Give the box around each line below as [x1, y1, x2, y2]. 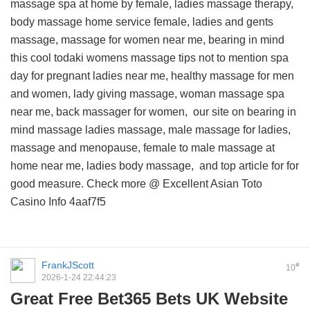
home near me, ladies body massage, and [10, 160, 221, 172]
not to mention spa [196, 52, 289, 64]
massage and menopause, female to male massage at [10, 142, 275, 154]
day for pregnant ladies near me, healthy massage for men [10, 70, 294, 82]
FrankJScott [42, 259, 94, 271]
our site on [193, 106, 244, 118]
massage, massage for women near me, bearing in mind [10, 34, 284, 46]
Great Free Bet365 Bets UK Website [10, 289, 288, 308]
